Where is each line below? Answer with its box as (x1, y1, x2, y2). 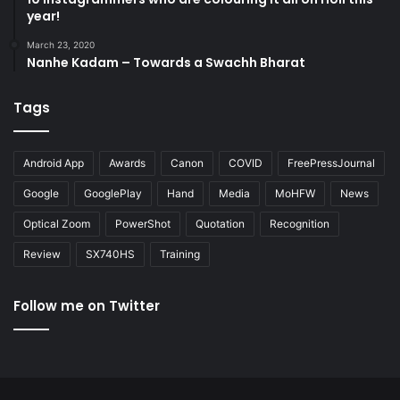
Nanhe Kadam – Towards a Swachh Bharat (27, 53, 305, 71)
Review (23, 246, 61, 261)
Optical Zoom (23, 216, 90, 230)
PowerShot (115, 216, 171, 230)
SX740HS (86, 246, 135, 261)
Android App (23, 155, 84, 170)
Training (160, 246, 200, 261)
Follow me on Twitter (13, 296, 160, 315)
